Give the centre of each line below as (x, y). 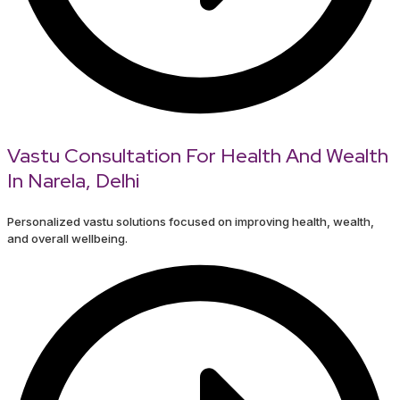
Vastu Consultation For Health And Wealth (198, 156)
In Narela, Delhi (73, 181)
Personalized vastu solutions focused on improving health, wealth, (191, 222)
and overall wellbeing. (67, 239)
